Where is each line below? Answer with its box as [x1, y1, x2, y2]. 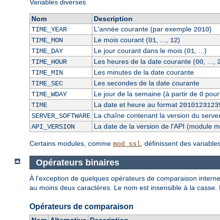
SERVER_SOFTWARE [31, 112, 90, 120]
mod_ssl [113, 140, 140, 148]
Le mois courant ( [93, 36, 148, 44]
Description [93, 15, 133, 23]
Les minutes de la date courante [93, 68, 194, 77]
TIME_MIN [31, 69, 63, 77]
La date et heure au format [93, 101, 179, 109]
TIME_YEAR [31, 26, 67, 34]
